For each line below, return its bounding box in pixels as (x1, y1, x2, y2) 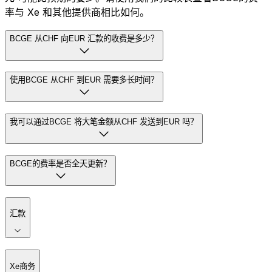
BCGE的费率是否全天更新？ (10, 158, 111, 168)
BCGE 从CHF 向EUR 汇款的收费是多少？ (10, 33, 158, 43)
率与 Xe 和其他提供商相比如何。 (5, 5, 149, 18)
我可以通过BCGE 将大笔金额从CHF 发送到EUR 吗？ (10, 117, 198, 127)
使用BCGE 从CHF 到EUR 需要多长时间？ (10, 75, 158, 85)
